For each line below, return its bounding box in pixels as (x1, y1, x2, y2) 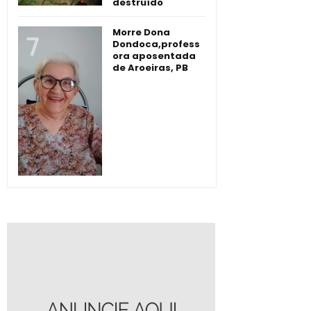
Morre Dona (112, 25, 170, 39)
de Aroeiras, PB (112, 60, 188, 74)
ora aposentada (112, 49, 196, 62)
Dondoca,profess (112, 37, 200, 51)
